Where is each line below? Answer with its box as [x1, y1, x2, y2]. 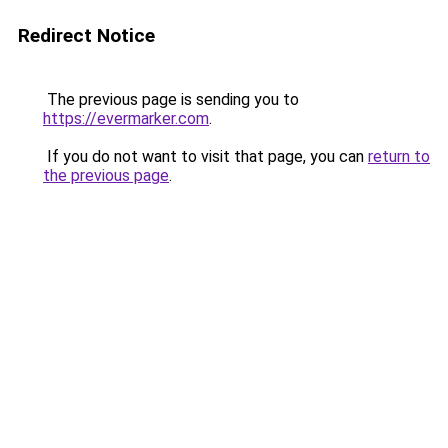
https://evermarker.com [43, 109, 209, 128]
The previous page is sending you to [43, 90, 299, 109]
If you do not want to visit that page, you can [43, 147, 368, 166]
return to [368, 147, 430, 166]
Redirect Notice [18, 24, 155, 47]
